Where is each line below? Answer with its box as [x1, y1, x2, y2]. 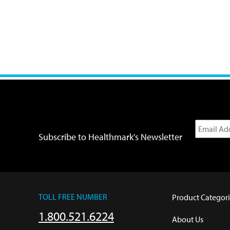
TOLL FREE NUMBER [39, 191, 107, 202]
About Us [172, 214, 203, 225]
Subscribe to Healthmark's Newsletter [39, 131, 182, 143]
